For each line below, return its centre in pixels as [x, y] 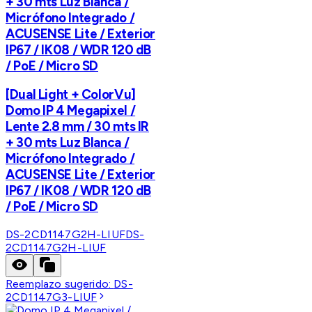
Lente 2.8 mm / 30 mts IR [78, 127]
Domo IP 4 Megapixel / [71, 111]
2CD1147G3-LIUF [52, 297]
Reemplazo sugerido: [60, 284]
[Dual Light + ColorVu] [71, 95]
